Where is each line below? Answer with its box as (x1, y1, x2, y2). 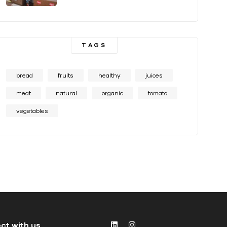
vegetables (16, 107, 48, 115)
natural (56, 90, 77, 97)
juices (145, 72, 163, 79)
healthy (98, 72, 121, 79)
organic (102, 90, 123, 97)
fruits (58, 72, 73, 79)
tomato (148, 90, 167, 97)
